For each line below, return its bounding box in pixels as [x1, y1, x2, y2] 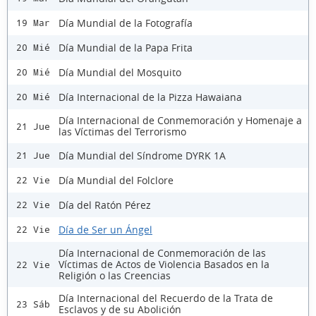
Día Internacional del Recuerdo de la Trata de [59, 291, 273, 305]
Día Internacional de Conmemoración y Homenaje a [59, 114, 302, 128]
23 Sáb [16, 298, 50, 310]
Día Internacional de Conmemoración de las [59, 246, 266, 260]
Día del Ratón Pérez [59, 197, 151, 212]
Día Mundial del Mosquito [59, 65, 181, 79]
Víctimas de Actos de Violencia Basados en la [59, 257, 269, 272]
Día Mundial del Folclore [59, 173, 174, 187]
